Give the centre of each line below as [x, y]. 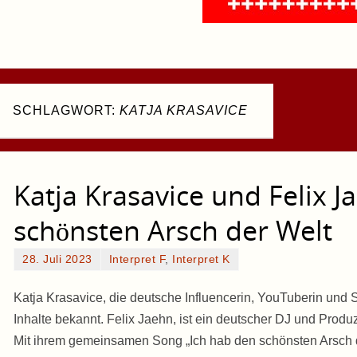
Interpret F [137, 260]
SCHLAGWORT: [66, 111]
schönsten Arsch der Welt [173, 231]
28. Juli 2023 [57, 260]
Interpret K [201, 260]
